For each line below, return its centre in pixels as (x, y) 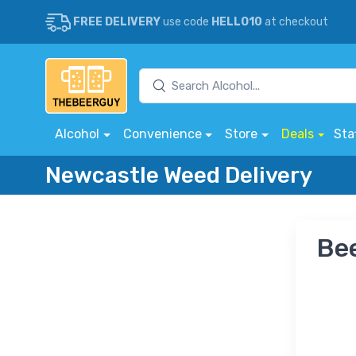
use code (186, 22)
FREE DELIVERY (117, 22)
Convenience (162, 134)
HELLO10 (237, 22)
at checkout (295, 22)
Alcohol (77, 134)
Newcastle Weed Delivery (179, 175)
